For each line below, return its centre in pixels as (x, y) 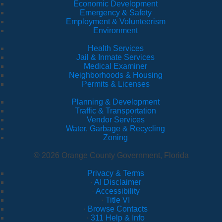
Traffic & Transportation (115, 111)
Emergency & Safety (115, 13)
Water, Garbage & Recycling (115, 129)
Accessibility (117, 191)
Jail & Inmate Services (115, 57)
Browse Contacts (118, 209)
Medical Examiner (115, 66)
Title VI (118, 200)
